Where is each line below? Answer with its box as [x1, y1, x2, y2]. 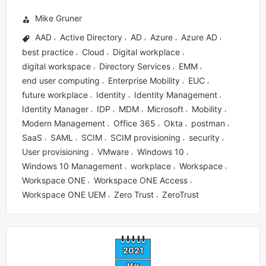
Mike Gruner [35, 12, 82, 23]
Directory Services [99, 61, 170, 71]
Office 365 [113, 118, 156, 128]
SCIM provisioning [110, 132, 180, 142]
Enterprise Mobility [108, 75, 180, 85]
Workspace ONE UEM [22, 189, 106, 199]
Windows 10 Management [22, 160, 122, 171]
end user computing [22, 75, 100, 85]
